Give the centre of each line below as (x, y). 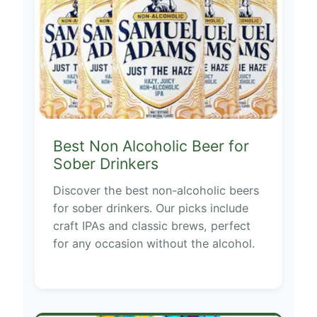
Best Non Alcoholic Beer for (151, 145)
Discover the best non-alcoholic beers (156, 190)
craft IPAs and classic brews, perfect (151, 225)
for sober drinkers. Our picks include (150, 208)
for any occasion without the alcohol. (154, 243)
